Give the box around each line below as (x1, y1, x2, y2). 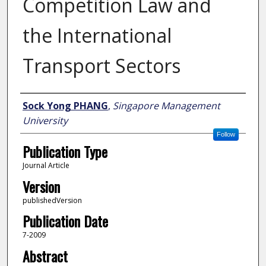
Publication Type (22, 141, 107, 163)
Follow (216, 131, 235, 138)
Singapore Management (112, 99, 220, 113)
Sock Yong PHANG (22, 99, 108, 113)
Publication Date (22, 210, 108, 232)
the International (22, 23, 172, 49)
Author (20, 94, 55, 116)
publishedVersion (22, 195, 82, 205)
